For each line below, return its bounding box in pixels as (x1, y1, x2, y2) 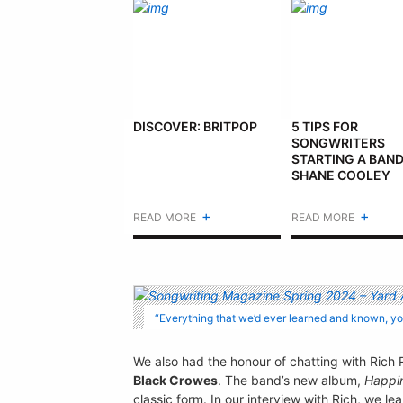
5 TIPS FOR (291, 119, 358, 135)
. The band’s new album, (218, 372, 364, 388)
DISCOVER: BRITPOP (133, 119, 258, 135)
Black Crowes (133, 372, 218, 388)
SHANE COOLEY (291, 167, 390, 184)
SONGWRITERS (291, 135, 385, 151)
